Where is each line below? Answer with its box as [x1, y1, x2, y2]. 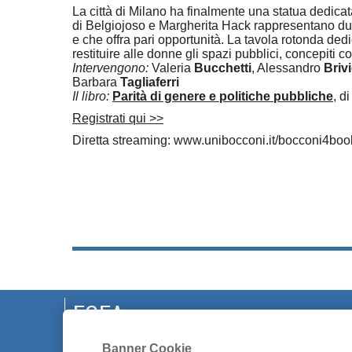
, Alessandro [251, 61, 324, 75]
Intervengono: [72, 61, 152, 75]
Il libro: [72, 90, 112, 103]
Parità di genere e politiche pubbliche [112, 90, 333, 103]
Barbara [72, 75, 120, 89]
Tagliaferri [120, 75, 179, 89]
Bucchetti [194, 61, 251, 75]
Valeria [152, 61, 194, 75]
